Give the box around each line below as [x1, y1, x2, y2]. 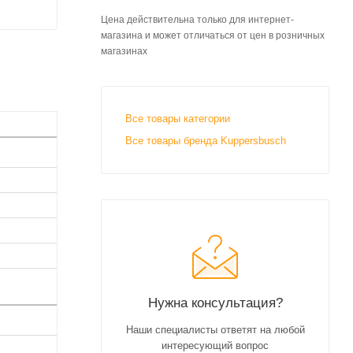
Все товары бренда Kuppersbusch [125, 134, 286, 147]
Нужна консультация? [147, 294, 283, 310]
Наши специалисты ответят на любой [125, 323, 305, 336]
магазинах [101, 45, 147, 57]
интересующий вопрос [162, 339, 269, 351]
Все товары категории [125, 112, 230, 124]
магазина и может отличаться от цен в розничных [101, 29, 325, 41]
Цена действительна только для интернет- [101, 13, 294, 25]
